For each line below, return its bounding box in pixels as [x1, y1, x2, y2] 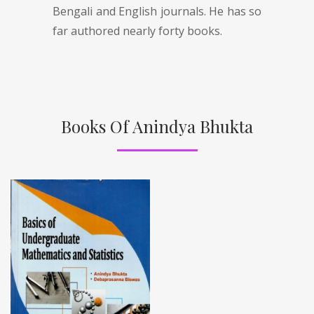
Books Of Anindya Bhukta [61, 114, 253, 137]
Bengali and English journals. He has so [53, 3, 261, 19]
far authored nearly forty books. [53, 22, 222, 39]
